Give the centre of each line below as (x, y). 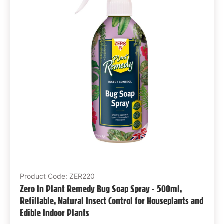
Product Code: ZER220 (57, 176)
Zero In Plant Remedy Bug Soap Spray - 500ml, (101, 189)
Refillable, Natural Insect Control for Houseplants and (111, 201)
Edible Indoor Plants (54, 213)
